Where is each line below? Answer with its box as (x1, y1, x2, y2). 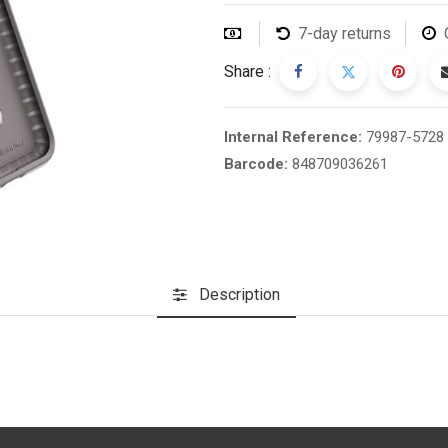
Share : (224, 62, 271, 81)
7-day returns (298, 24, 391, 43)
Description (198, 284, 280, 304)
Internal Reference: (224, 128, 366, 146)
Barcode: (224, 155, 292, 173)
